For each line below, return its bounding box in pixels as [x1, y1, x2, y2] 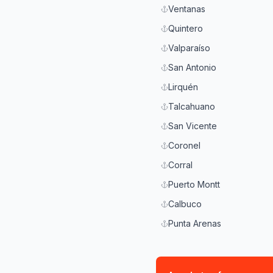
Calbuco [168, 199, 202, 209]
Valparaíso [168, 43, 210, 53]
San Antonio [168, 62, 216, 73]
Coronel [168, 140, 200, 151]
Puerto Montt [168, 179, 220, 190]
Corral [168, 160, 193, 170]
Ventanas [168, 4, 205, 14]
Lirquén [168, 82, 198, 92]
